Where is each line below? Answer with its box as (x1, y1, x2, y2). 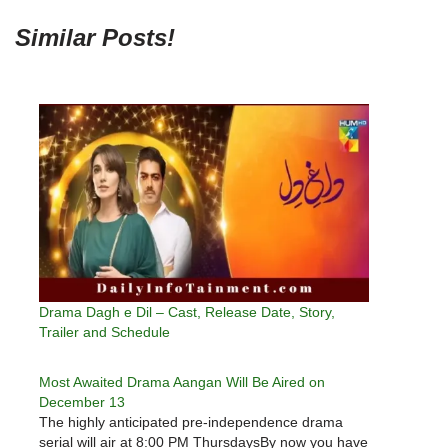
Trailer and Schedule (39, 324, 170, 341)
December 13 (39, 394, 125, 411)
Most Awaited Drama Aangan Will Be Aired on (39, 374, 325, 391)
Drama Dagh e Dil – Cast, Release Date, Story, (39, 304, 335, 321)
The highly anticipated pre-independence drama (39, 414, 343, 431)
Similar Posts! (15, 24, 175, 52)
